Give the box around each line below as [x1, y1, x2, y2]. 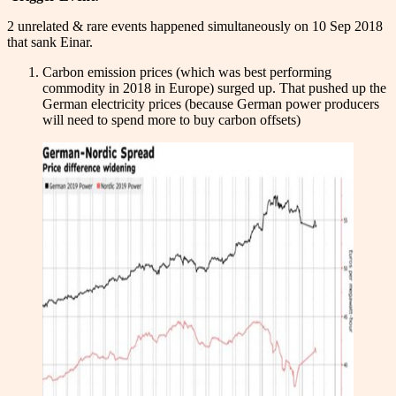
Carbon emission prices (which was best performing [42, 64, 331, 80]
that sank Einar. [7, 34, 93, 49]
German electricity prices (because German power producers [42, 95, 379, 111]
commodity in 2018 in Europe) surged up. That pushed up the [42, 80, 386, 95]
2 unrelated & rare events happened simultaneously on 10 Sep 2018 [7, 18, 383, 34]
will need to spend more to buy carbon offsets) [42, 111, 301, 127]
